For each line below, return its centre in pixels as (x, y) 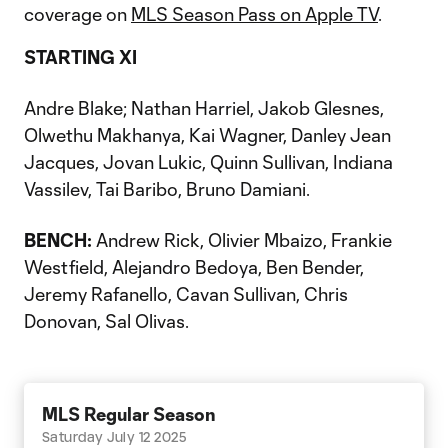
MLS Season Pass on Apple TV (254, 14)
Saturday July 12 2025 (115, 437)
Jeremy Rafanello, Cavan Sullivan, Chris (186, 294)
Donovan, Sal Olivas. (106, 321)
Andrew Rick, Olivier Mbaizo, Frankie (242, 240)
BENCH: (58, 240)
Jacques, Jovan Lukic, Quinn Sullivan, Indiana (208, 162)
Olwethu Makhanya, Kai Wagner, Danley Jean (207, 135)
